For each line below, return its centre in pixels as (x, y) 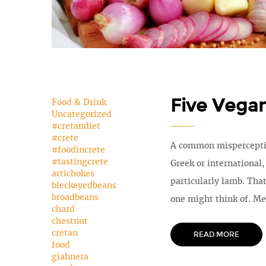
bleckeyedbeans (84, 185)
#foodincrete (78, 149)
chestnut (70, 221)
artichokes (73, 173)
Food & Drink (79, 102)
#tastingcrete (80, 161)
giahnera (70, 256)
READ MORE (216, 234)
